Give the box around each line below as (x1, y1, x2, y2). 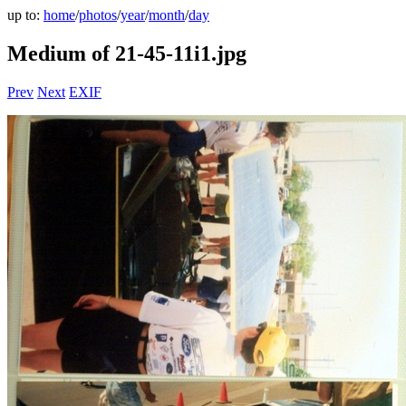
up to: (7, 7, 43, 23)
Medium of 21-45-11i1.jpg (7, 41, 246, 65)
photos (79, 7, 117, 23)
